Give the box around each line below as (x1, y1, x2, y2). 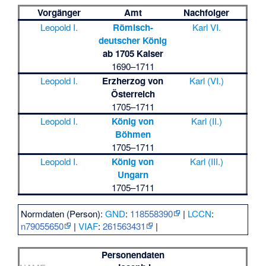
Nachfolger (183, 6, 230, 20)
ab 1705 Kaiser (102, 47, 163, 61)
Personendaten (101, 248, 164, 261)
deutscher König (99, 34, 167, 47)
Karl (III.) (189, 155, 223, 168)
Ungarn (117, 168, 148, 182)
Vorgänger (37, 6, 81, 20)
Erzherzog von (102, 74, 164, 88)
